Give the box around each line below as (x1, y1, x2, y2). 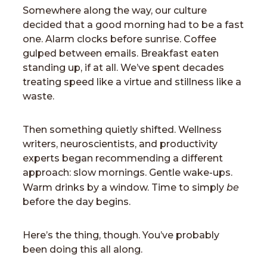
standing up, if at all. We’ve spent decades (23, 62, 224, 73)
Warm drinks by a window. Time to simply (23, 182, 226, 193)
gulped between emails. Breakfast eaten (23, 48, 219, 59)
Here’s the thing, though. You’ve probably (23, 229, 219, 241)
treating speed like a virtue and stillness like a (23, 76, 241, 88)
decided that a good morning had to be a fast (23, 19, 244, 30)
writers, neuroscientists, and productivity (23, 138, 218, 150)
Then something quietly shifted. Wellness (23, 124, 222, 135)
